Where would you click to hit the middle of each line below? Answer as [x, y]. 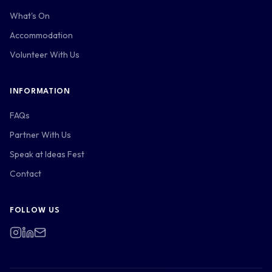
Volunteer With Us [45, 55]
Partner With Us [40, 135]
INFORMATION [40, 91]
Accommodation [41, 35]
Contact [25, 174]
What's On [30, 16]
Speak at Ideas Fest [47, 154]
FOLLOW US [35, 210]
